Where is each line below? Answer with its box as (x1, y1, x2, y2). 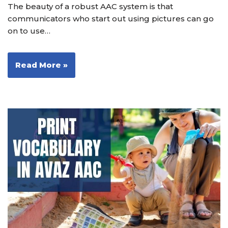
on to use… (8, 26, 52, 36)
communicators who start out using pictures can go (8, 14, 214, 24)
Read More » (15, 60, 68, 70)
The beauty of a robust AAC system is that (8, 2, 173, 12)
